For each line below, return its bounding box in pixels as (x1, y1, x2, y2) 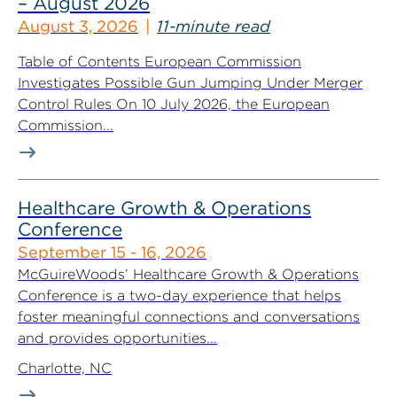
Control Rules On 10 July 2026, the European (18, 96, 330, 113)
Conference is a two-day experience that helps (18, 287, 341, 304)
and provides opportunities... (18, 330, 217, 346)
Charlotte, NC (18, 360, 112, 377)
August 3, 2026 (18, 17, 138, 35)
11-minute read (157, 17, 270, 35)
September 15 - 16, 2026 (18, 243, 206, 261)
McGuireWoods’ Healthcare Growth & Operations (18, 266, 359, 283)
